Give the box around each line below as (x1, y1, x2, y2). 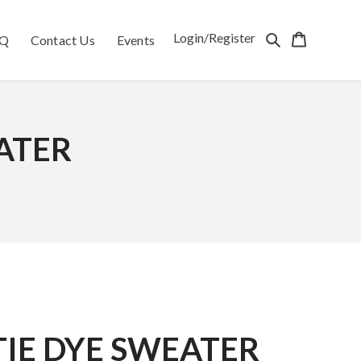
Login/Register (172, 30, 255, 45)
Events (116, 32, 156, 48)
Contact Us (30, 32, 95, 48)
